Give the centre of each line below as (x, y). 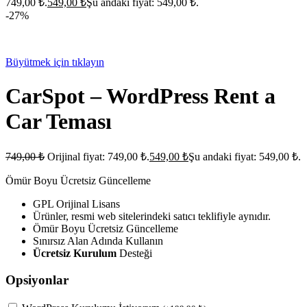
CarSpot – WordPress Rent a (140, 96)
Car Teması (59, 121)
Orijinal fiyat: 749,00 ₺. (98, 157)
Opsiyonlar (37, 280)
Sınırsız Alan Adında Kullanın (98, 241)
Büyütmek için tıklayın (55, 62)
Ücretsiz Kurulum (76, 254)
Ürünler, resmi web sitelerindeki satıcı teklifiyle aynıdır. (152, 217)
